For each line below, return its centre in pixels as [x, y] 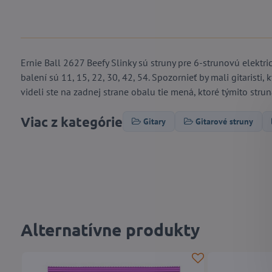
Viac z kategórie [71, 121]
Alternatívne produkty [110, 229]
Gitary [154, 122]
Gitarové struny [224, 122]
